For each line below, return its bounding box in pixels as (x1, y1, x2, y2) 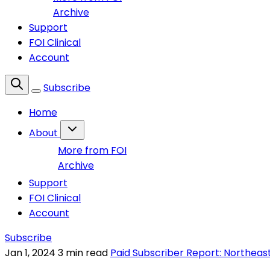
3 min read (58, 246, 110, 260)
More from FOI (58, 143, 127, 157)
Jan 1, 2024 (5, 246, 55, 260)
